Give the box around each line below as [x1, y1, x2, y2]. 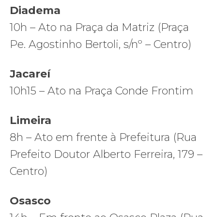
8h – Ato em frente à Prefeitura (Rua [10, 130, 197, 144]
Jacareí [10, 67, 50, 80]
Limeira [10, 113, 51, 127]
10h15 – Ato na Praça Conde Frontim [10, 84, 196, 97]
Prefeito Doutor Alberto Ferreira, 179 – [10, 147, 202, 161]
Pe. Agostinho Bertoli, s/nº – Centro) [10, 37, 194, 51]
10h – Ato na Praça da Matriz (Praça [10, 20, 189, 34]
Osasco [10, 194, 51, 207]
